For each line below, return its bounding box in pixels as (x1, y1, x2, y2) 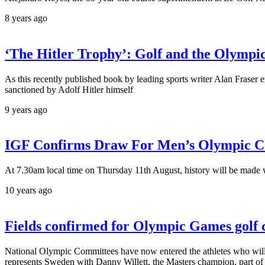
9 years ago (5, 104, 47, 115)
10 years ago (5, 185, 52, 196)
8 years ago (5, 12, 47, 23)
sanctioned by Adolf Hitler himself (5, 84, 133, 95)
